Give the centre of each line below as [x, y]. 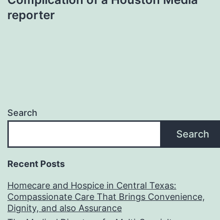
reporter [31, 15]
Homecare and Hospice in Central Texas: [92, 186]
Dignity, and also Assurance [65, 208]
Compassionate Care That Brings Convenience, [106, 197]
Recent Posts [36, 164]
